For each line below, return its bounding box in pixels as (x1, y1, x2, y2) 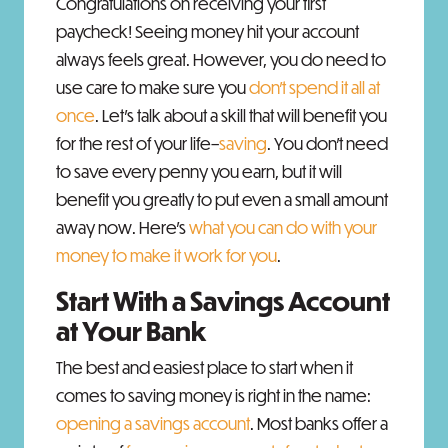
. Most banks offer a (250, 413, 388, 434)
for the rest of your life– (56, 133, 219, 154)
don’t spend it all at (249, 77, 380, 98)
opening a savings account (56, 413, 250, 434)
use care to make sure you (56, 77, 249, 98)
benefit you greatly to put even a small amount (56, 189, 388, 210)
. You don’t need (267, 133, 388, 154)
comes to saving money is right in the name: (56, 385, 371, 406)
